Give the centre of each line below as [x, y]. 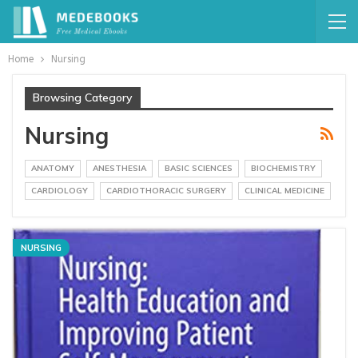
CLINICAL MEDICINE [284, 191]
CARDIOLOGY [60, 191]
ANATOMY [53, 168]
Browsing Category [83, 97]
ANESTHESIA [119, 168]
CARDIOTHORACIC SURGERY [166, 191]
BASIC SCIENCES [199, 168]
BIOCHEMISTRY [283, 168]
